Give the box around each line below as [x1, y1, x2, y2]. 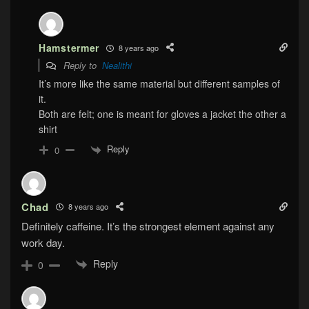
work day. [21, 235, 65, 250]
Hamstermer [39, 41, 99, 55]
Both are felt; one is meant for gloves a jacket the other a [39, 107, 286, 121]
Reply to [61, 59, 102, 72]
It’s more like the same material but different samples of [39, 77, 280, 91]
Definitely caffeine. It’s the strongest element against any [21, 218, 275, 233]
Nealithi [102, 59, 132, 72]
